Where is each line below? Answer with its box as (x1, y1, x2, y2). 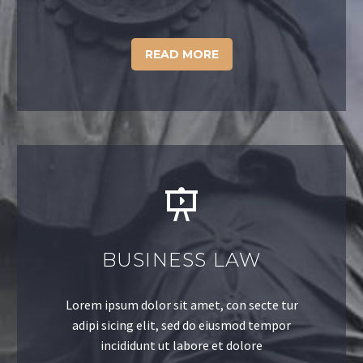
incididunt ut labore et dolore (100, 336, 263, 353)
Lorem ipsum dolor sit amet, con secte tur (65, 296, 298, 313)
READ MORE (144, 46, 219, 62)
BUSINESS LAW (101, 247, 262, 271)
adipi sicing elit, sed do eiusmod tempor (72, 316, 291, 333)
